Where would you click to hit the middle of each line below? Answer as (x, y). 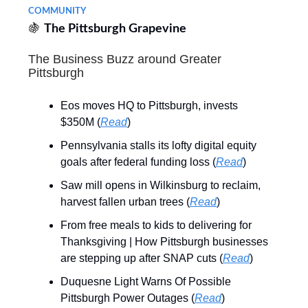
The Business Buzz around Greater (125, 59)
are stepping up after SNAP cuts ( (142, 258)
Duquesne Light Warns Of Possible (146, 282)
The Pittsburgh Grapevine (115, 29)
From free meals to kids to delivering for (156, 225)
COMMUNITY (57, 11)
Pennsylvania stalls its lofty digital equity (158, 146)
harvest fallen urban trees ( (125, 202)
